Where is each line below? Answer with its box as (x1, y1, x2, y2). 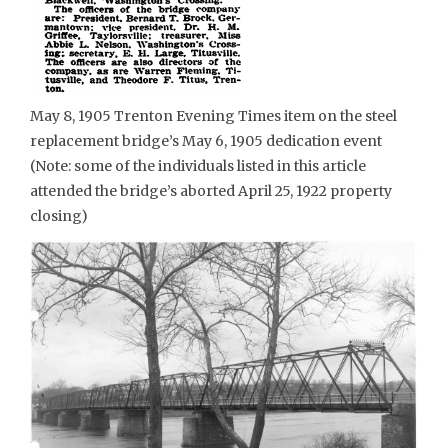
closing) (30, 207, 88, 226)
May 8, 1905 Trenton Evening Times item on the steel (30, 107, 397, 126)
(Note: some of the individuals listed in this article (30, 157, 366, 176)
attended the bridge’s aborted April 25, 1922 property (30, 182, 392, 201)
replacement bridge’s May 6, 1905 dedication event (30, 132, 382, 151)
